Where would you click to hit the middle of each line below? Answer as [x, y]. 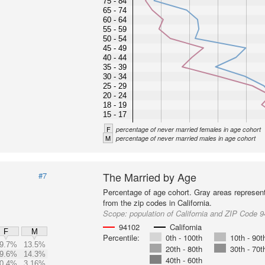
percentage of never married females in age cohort [189, 129]
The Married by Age [150, 177]
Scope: [117, 213]
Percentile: [122, 237]
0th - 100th [184, 237]
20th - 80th [184, 249]
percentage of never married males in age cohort [186, 138]
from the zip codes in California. [158, 203]
